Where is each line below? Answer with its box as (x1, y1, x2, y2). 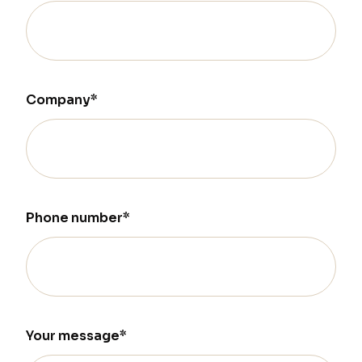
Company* (26, 91, 98, 109)
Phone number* (26, 209, 130, 227)
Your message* (26, 327, 127, 345)
